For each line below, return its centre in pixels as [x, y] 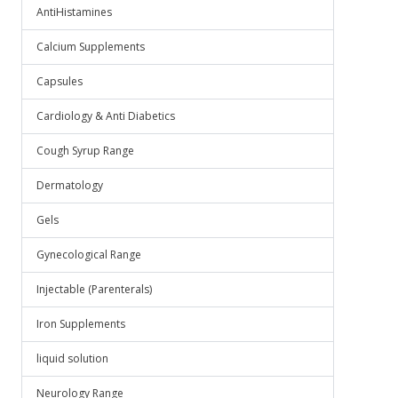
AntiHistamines [74, 12]
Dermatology [70, 185]
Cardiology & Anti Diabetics [106, 116]
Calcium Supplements [91, 47]
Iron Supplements [81, 324]
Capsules [60, 81]
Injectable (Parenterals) [94, 289]
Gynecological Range [89, 255]
